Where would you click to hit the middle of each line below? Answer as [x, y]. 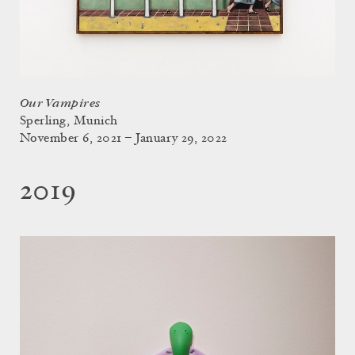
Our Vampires [60, 103]
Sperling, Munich [69, 121]
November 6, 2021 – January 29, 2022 [124, 138]
